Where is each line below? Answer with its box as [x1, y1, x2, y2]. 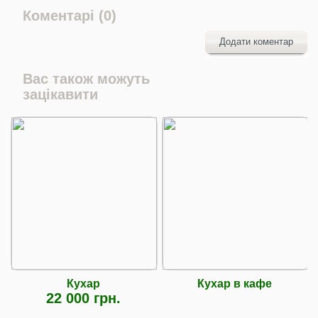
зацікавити [23, 86, 98, 102]
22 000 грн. [46, 290, 121, 306]
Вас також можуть [23, 70, 150, 87]
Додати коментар [219, 35, 293, 47]
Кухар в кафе [197, 277, 272, 290]
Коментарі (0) [23, 7, 116, 23]
